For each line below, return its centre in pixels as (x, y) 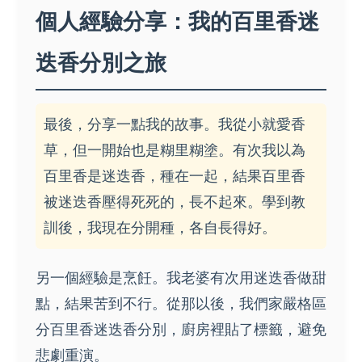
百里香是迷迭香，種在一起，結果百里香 (175, 176)
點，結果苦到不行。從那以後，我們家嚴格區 (181, 304)
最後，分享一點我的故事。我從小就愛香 (175, 124)
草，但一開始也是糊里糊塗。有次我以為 (175, 150)
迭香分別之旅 (101, 62)
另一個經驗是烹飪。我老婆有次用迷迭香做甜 (181, 278)
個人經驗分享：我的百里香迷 (177, 21)
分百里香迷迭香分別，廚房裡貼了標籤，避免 (181, 330)
